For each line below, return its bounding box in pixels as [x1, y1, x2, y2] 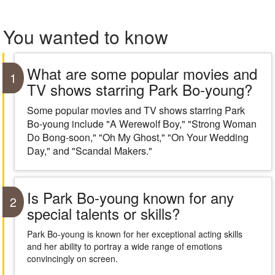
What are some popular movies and [26, 63, 257, 84]
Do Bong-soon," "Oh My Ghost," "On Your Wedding [26, 130, 249, 144]
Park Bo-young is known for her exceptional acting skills [26, 228, 242, 240]
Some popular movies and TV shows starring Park [26, 103, 245, 117]
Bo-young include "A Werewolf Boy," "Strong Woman [26, 117, 257, 131]
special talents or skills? [26, 203, 180, 224]
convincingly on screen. [26, 252, 118, 265]
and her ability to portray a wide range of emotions [26, 240, 222, 252]
